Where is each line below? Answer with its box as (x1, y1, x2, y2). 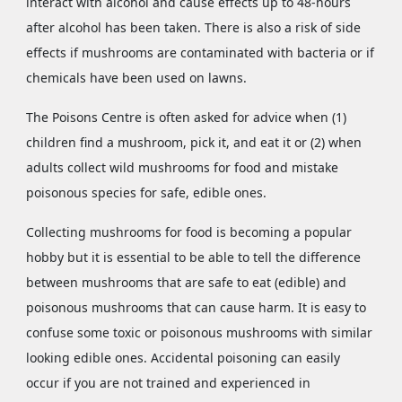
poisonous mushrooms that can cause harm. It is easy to (25, 299, 366, 317)
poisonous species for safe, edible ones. (25, 184, 267, 202)
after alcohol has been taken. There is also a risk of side (25, 19, 361, 37)
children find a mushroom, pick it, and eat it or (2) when (25, 134, 362, 152)
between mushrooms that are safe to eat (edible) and (25, 274, 346, 292)
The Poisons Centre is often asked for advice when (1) (25, 109, 346, 127)
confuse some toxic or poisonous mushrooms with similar (25, 324, 372, 342)
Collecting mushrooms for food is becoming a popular (25, 223, 352, 241)
